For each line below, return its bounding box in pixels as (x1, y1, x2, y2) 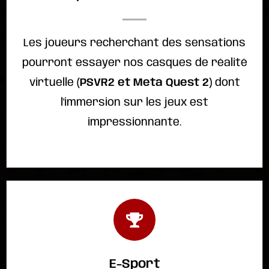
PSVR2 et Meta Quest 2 (79, 77, 209, 89)
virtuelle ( (29, 77, 80, 89)
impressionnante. (88, 116, 181, 128)
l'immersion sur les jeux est (61, 97, 208, 109)
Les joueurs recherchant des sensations (23, 37, 246, 49)
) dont (208, 77, 240, 89)
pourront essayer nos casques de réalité (22, 57, 247, 69)
